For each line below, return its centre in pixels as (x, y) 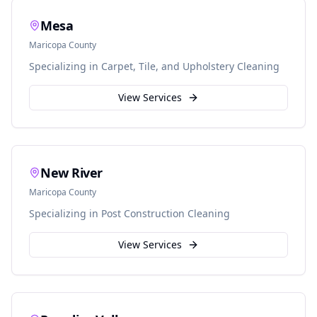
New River (71, 173)
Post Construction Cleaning (166, 213)
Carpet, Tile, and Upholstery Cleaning (190, 66)
